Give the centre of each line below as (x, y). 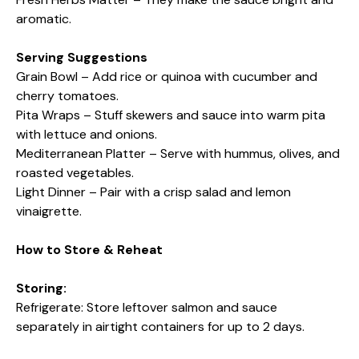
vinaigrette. (49, 212)
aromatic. (44, 19)
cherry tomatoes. (67, 96)
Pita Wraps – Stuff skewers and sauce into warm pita (171, 115)
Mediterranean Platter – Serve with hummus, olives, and (178, 154)
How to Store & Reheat (89, 250)
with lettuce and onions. (87, 135)
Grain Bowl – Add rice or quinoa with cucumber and (167, 77)
